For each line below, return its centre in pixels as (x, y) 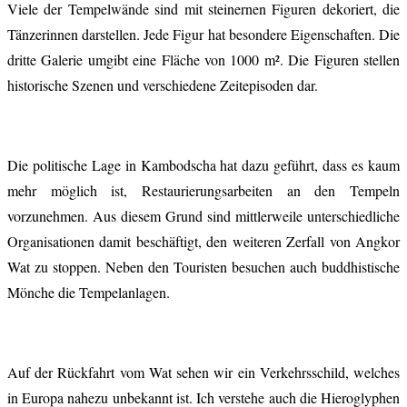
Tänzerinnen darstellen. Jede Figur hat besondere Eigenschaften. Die (203, 34)
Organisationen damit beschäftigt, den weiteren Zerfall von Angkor (203, 241)
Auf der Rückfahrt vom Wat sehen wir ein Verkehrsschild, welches (203, 372)
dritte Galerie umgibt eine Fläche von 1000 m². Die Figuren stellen (203, 59)
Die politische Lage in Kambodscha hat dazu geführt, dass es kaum (203, 164)
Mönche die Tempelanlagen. (89, 292)
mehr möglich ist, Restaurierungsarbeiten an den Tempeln (203, 190)
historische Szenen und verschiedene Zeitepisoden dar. (163, 84)
